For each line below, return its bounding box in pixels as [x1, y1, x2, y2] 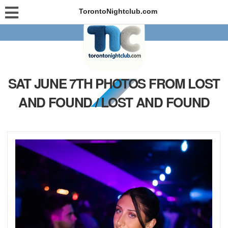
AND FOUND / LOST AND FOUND [18, 93, 210, 111]
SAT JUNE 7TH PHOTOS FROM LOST [8, 74, 220, 93]
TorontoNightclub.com [78, 7, 157, 15]
